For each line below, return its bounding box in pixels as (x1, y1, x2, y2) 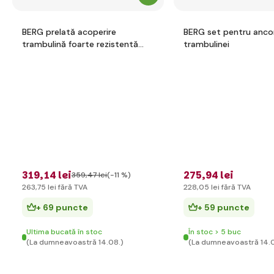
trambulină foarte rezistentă (22, 39, 138, 50)
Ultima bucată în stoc (26, 227, 103, 237)
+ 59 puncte (198, 202, 250, 213)
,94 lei (202, 168, 234, 182)
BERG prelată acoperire (22, 26, 116, 37)
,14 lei (40, 168, 72, 182)
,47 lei (86, 170, 107, 180)
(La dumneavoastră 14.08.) (26, 237, 124, 247)
